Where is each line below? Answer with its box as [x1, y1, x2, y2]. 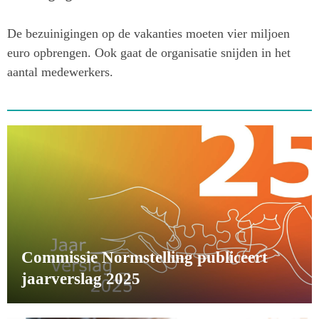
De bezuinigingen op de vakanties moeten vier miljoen [7, 26, 290, 41]
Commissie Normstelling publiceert [21, 248, 268, 267]
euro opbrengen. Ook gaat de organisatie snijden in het [7, 46, 291, 61]
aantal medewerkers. [7, 65, 113, 80]
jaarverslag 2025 [21, 269, 140, 288]
